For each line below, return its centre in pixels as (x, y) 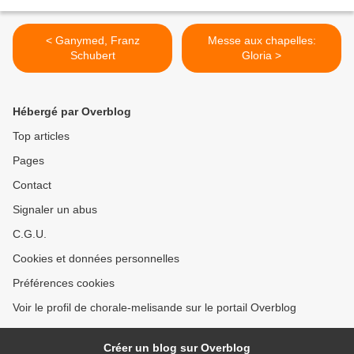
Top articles (41, 136)
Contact (32, 185)
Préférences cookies (64, 283)
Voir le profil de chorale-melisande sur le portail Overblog (154, 308)
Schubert (92, 56)
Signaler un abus (55, 210)
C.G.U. (30, 234)
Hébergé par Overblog (72, 112)
